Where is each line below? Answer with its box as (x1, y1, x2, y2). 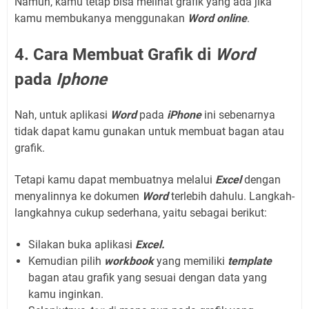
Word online (188, 11, 247, 25)
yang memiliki (157, 254, 228, 268)
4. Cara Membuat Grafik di (14, 44, 215, 64)
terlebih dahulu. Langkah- (171, 189, 295, 203)
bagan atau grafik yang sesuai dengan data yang (28, 270, 267, 284)
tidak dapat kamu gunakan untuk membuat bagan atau (14, 124, 284, 138)
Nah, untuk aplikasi (14, 108, 110, 121)
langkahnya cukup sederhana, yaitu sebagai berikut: (14, 206, 267, 219)
